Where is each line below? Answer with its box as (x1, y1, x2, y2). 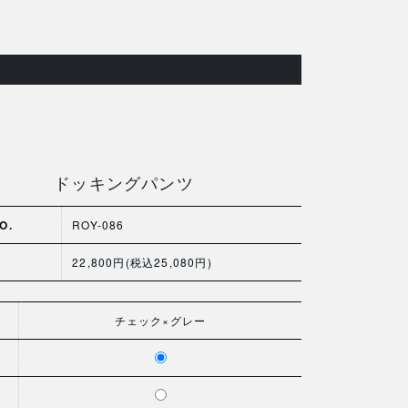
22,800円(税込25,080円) (72, 253, 212, 270)
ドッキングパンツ (54, 169, 194, 194)
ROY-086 (72, 216, 125, 232)
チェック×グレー (114, 312, 207, 328)
